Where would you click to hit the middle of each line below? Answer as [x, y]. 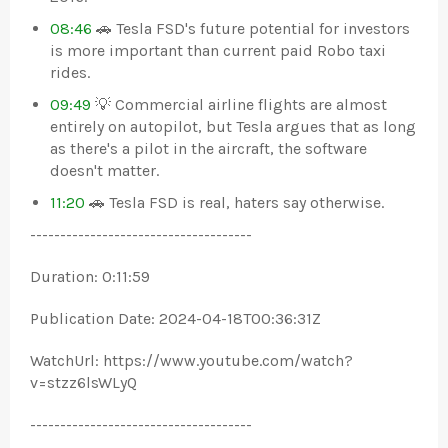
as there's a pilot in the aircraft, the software [208, 148]
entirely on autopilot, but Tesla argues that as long [233, 126]
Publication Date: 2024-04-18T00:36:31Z [175, 318]
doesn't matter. [104, 170]
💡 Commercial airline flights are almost [239, 104]
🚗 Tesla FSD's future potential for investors [251, 28]
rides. [70, 72]
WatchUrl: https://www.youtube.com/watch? [191, 360]
